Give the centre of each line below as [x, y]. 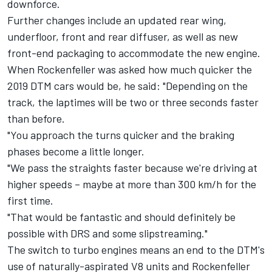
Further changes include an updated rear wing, [117, 20]
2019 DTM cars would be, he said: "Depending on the [127, 85]
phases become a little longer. [76, 151]
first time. [30, 200]
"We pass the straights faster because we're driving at [132, 167]
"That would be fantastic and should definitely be [121, 216]
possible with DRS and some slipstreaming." [107, 233]
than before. [36, 118]
